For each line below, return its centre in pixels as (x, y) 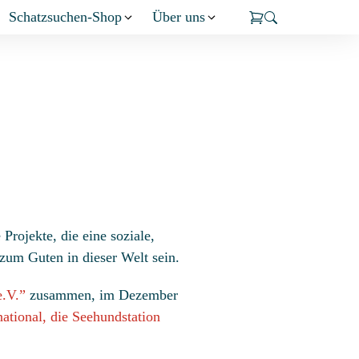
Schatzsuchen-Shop (65, 17)
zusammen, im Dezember (102, 295)
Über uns (179, 17)
